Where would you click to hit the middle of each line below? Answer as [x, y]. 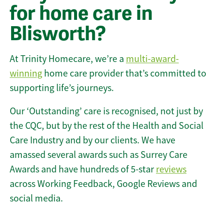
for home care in [81, 14]
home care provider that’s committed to [124, 74]
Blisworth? [58, 34]
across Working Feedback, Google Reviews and [103, 184]
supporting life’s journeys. [62, 88]
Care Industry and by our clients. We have [93, 140]
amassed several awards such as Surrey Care [99, 155]
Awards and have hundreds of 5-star [83, 170]
